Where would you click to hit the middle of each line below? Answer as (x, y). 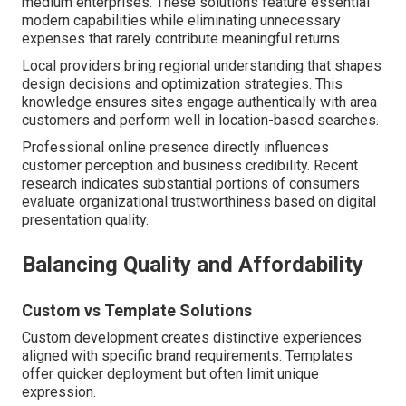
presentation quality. (85, 220)
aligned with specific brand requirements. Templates (187, 356)
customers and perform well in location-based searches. (200, 121)
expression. (59, 392)
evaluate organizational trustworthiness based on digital (199, 202)
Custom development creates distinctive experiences (192, 338)
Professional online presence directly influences (175, 148)
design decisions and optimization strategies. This (182, 84)
